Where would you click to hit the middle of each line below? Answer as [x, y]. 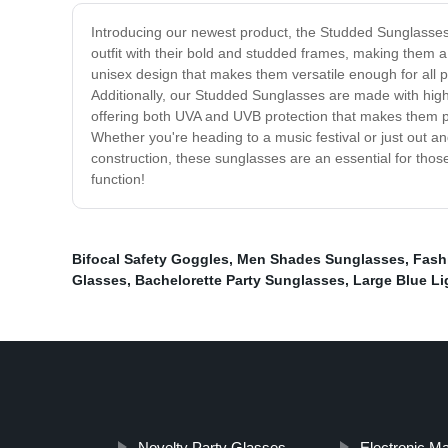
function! [118, 179]
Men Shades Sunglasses [321, 259]
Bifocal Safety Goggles [150, 259]
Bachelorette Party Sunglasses [240, 280]
